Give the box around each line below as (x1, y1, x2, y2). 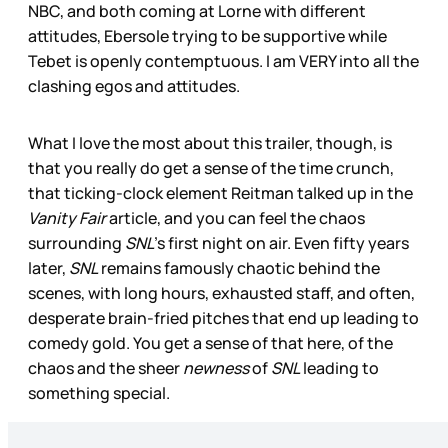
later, (28, 257, 69, 280)
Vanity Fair (28, 207, 106, 230)
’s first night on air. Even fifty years (154, 232, 409, 255)
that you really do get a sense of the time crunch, (28, 157, 394, 180)
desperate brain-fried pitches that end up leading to (28, 307, 419, 330)
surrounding (28, 232, 125, 255)
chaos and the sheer (28, 357, 183, 380)
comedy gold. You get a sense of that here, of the (28, 332, 393, 355)
